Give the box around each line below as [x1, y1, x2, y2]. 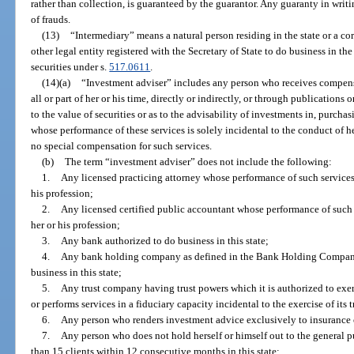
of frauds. [31, 13, 71, 26]
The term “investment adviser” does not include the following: [64, 156, 332, 168]
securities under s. [31, 61, 110, 73]
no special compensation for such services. [31, 140, 213, 153]
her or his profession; [31, 219, 121, 232]
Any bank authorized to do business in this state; [60, 235, 269, 247]
